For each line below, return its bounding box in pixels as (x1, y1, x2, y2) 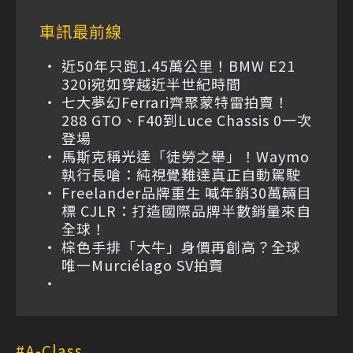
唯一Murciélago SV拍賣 (61, 255, 224, 276)
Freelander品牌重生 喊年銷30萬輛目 (61, 182, 312, 203)
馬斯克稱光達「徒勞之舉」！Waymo (61, 146, 310, 167)
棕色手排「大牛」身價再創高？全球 (61, 236, 301, 258)
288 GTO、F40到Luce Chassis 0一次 (61, 110, 312, 131)
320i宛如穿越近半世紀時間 (61, 73, 241, 95)
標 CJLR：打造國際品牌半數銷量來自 (61, 200, 311, 221)
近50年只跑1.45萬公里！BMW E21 (61, 55, 295, 76)
